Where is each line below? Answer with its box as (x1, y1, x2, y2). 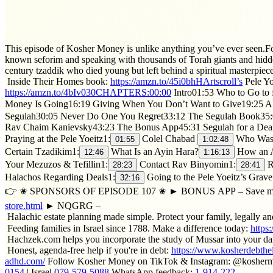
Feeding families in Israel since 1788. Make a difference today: (5, 222, 250, 233)
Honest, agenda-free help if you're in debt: (5, 244, 171, 255)
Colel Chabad (140, 133, 197, 144)
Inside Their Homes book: (5, 76, 110, 87)
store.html (5, 200, 43, 211)
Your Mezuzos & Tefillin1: (5, 158, 108, 169)
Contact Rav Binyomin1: (137, 158, 236, 169)
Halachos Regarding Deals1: (5, 171, 115, 182)
